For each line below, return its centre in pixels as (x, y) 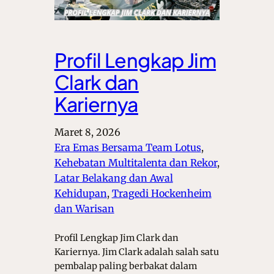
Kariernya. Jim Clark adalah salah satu (136, 252)
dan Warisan (84, 209)
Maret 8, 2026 (87, 132)
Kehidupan (80, 194)
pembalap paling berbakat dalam (125, 266)
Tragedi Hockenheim (161, 194)
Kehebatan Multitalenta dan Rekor (135, 163)
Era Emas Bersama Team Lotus (128, 148)
